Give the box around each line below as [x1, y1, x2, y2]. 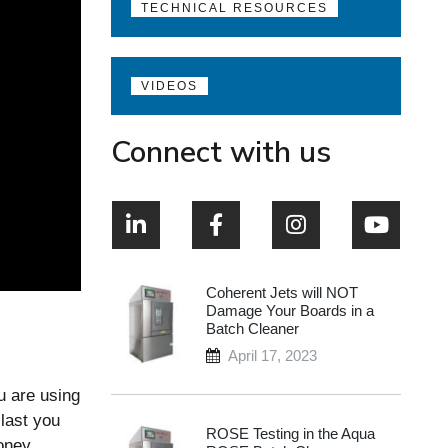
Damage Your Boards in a [206, 302, 374, 320]
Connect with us [111, 131, 331, 173]
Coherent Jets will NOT [206, 284, 358, 302]
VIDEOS [141, 78, 198, 93]
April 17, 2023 [228, 347, 317, 365]
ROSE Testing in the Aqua [206, 425, 375, 443]
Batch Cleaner [206, 320, 299, 338]
